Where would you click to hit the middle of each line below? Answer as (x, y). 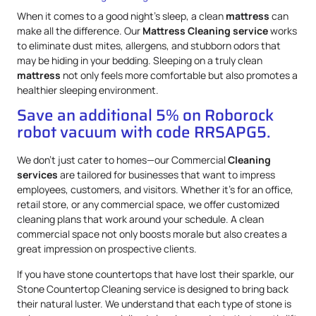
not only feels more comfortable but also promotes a (179, 75)
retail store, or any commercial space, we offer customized (148, 205)
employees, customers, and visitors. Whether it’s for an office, (155, 190)
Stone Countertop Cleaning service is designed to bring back (153, 288)
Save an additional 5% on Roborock (145, 116)
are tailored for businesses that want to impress (166, 175)
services (37, 175)
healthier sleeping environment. (88, 90)
